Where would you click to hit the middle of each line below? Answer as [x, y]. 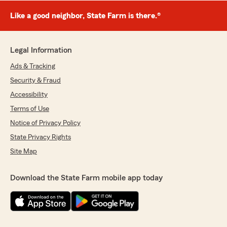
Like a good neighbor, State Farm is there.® [85, 16]
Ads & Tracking [33, 67]
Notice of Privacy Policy [45, 123]
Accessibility [29, 95]
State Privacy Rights [41, 138]
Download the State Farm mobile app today [86, 178]
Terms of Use [30, 109]
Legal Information [41, 50]
